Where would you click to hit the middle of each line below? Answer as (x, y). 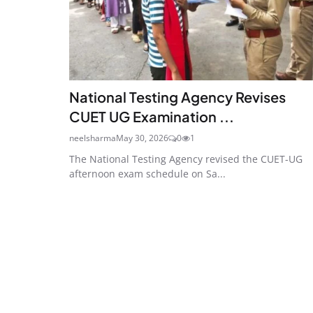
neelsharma (93, 138)
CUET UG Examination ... (152, 116)
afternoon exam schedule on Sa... (147, 173)
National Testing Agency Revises (177, 96)
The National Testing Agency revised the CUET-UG (186, 159)
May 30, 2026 (142, 138)
